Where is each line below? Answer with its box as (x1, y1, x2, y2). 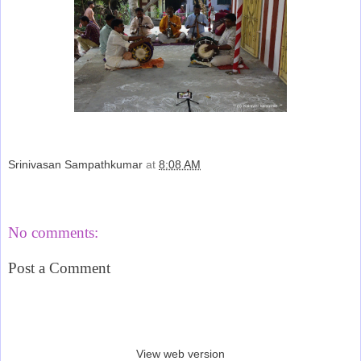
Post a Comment (8, 259, 110, 276)
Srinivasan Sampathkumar (8, 158, 143, 172)
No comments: (8, 224, 98, 242)
